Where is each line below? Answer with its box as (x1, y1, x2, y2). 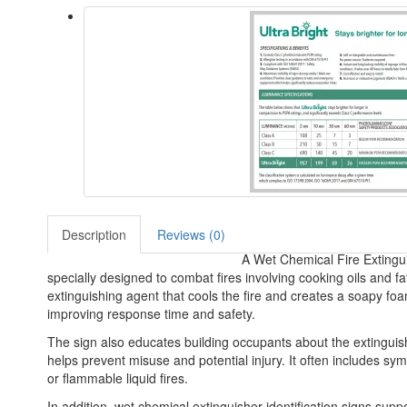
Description (62, 224, 126, 243)
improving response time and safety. (47, 303, 255, 323)
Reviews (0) (157, 224, 225, 243)
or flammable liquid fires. (47, 368, 188, 387)
